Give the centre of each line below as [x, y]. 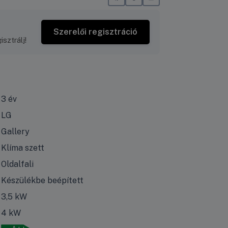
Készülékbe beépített [42, 180]
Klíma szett [23, 148]
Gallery [15, 131]
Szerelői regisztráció [95, 32]
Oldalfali [17, 164]
